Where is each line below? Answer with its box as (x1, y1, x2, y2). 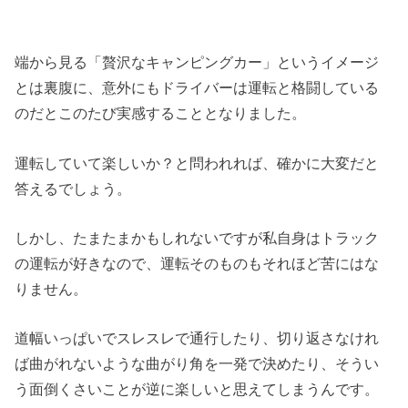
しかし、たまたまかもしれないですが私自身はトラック (15, 229, 380, 246)
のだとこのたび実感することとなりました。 (15, 105, 307, 122)
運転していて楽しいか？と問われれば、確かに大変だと (15, 154, 380, 171)
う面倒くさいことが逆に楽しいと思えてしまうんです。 (15, 381, 380, 398)
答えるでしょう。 (15, 179, 132, 197)
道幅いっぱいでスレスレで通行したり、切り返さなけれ (15, 330, 380, 347)
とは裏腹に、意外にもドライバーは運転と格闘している (15, 79, 380, 97)
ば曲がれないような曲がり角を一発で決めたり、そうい (15, 355, 380, 372)
